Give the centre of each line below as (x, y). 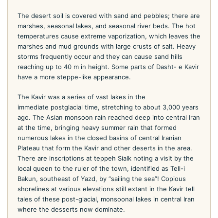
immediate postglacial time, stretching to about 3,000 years (108, 107)
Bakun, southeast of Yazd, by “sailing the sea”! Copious (102, 178)
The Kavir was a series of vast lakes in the (82, 97)
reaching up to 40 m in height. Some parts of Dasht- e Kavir (108, 66)
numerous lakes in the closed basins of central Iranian (100, 137)
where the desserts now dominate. (71, 209)
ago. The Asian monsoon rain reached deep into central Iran (109, 117)
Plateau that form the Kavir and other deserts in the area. (105, 148)
